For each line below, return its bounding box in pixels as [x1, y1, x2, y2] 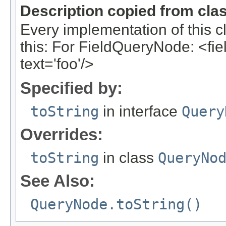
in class [99, 149, 158, 166]
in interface [99, 103, 182, 120]
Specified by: [20, 79, 123, 98]
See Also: [20, 172, 95, 191]
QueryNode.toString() [30, 196, 202, 213]
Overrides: [20, 125, 103, 144]
